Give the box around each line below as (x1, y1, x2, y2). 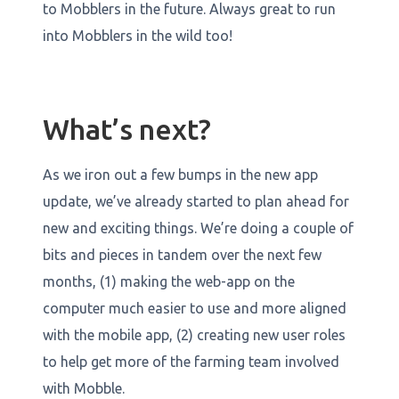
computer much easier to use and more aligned (43, 300, 346, 316)
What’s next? (43, 113, 211, 145)
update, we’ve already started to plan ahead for (43, 193, 349, 209)
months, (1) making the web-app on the (43, 273, 295, 289)
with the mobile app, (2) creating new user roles (43, 327, 346, 343)
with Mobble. (43, 380, 125, 396)
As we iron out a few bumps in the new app (43, 167, 318, 183)
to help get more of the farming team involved (43, 354, 339, 370)
